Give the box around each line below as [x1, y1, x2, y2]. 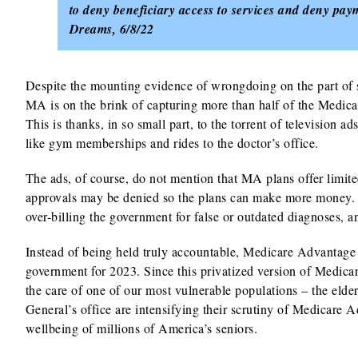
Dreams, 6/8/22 [69, 20, 154, 38]
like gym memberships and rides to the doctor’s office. [25, 134, 319, 151]
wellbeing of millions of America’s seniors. [25, 320, 258, 336]
